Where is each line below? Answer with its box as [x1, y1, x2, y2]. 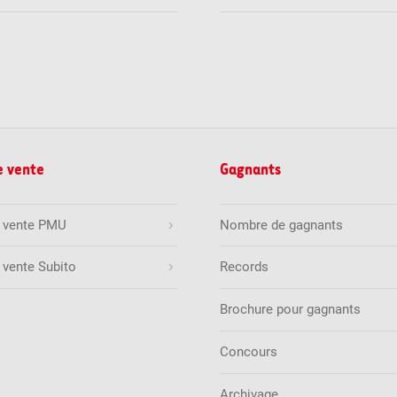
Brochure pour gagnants [219, 301, 361, 318]
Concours [219, 343, 277, 360]
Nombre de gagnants [219, 216, 343, 233]
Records [219, 259, 269, 276]
